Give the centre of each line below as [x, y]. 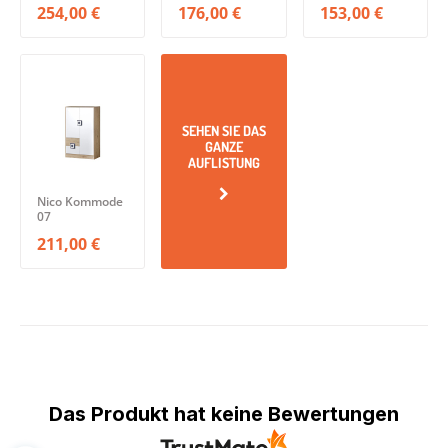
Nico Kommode [80, 202]
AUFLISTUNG [223, 162]
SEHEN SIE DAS [223, 130]
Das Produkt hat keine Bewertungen [224, 413]
